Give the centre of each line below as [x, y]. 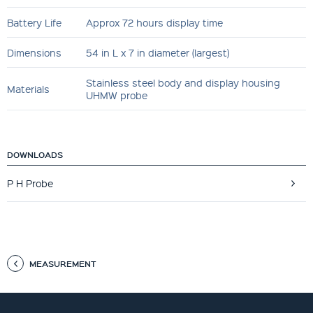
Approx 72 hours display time [154, 22]
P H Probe [30, 183]
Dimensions [34, 52]
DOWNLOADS [35, 154]
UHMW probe [117, 95]
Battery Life [34, 22]
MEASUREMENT [63, 263]
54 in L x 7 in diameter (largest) [158, 52]
